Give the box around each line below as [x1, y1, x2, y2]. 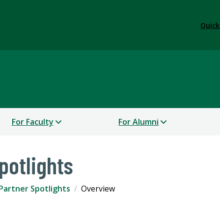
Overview [81, 183, 115, 194]
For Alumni [118, 116, 159, 128]
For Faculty [11, 116, 54, 128]
